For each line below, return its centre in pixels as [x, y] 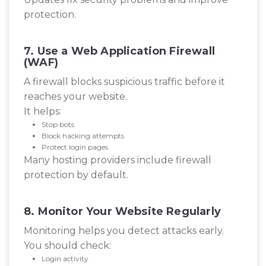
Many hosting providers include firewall [118, 160]
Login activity [65, 259]
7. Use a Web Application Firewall [119, 51]
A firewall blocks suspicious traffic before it [124, 82]
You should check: [67, 246]
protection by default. [76, 175]
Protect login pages [75, 147]
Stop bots [58, 125]
